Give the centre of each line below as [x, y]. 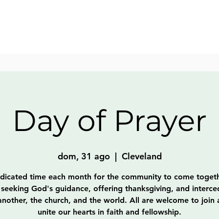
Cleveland [142, 156]
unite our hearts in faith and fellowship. [109, 212]
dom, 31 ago [84, 156]
